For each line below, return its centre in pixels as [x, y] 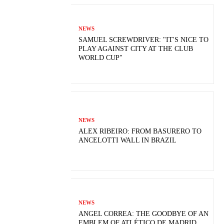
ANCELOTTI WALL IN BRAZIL [128, 140]
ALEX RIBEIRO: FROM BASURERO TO [140, 131]
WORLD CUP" [101, 57]
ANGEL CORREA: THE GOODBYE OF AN [144, 213]
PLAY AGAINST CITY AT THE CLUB [136, 48]
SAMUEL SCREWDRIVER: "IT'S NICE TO [144, 39]
